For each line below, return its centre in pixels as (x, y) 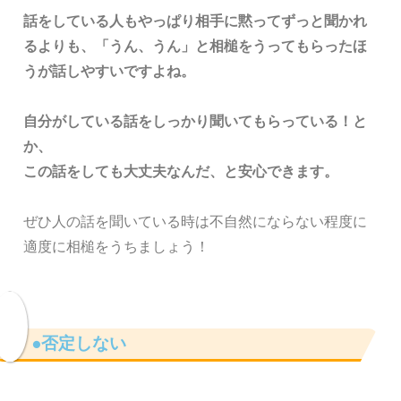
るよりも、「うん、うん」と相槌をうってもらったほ (195, 46)
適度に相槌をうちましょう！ (116, 246)
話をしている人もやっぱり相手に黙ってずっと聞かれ (195, 21)
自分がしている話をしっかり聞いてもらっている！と (195, 121)
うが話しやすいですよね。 (109, 71)
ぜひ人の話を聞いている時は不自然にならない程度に (195, 221)
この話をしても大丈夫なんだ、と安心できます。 (181, 171)
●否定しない (79, 343)
